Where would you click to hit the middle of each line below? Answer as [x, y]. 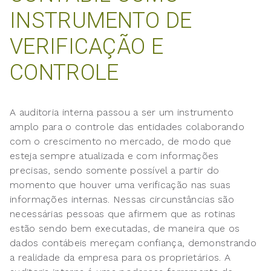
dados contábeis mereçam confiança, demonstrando [133, 243]
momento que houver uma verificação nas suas [120, 185]
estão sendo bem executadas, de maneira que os [125, 229]
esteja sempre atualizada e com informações [114, 156]
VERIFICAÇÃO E [87, 47]
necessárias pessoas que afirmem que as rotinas [123, 214]
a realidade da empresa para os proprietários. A [120, 258]
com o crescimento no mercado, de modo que [121, 142]
